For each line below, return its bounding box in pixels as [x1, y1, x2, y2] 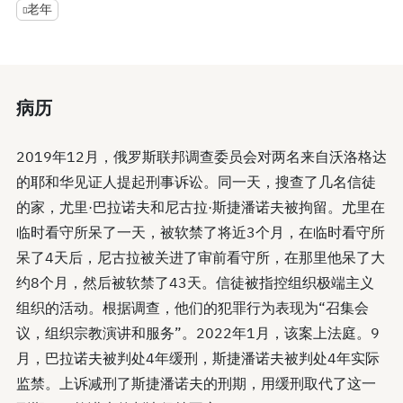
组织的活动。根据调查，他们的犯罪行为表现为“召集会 [16, 298, 369, 317]
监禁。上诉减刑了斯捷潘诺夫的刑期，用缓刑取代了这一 [16, 373, 376, 392]
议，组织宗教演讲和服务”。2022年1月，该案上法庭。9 [16, 323, 380, 342]
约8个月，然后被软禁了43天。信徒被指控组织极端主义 [16, 273, 374, 291]
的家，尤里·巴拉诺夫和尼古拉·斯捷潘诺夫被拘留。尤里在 [16, 197, 385, 216]
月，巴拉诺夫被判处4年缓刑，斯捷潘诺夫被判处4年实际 [16, 348, 380, 367]
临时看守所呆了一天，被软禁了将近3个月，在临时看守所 [16, 222, 385, 241]
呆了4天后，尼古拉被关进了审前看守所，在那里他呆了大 [16, 247, 385, 266]
